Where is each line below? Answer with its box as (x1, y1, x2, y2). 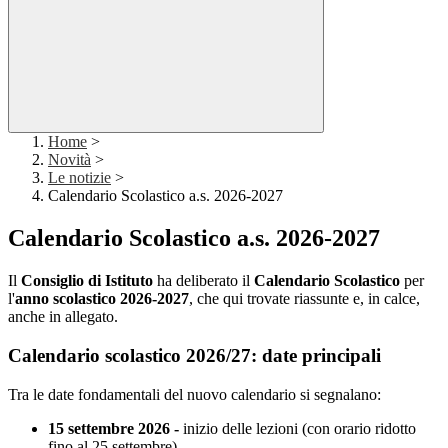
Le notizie (48, 169, 111, 187)
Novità (48, 151, 91, 169)
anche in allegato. (8, 308, 118, 326)
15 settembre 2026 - (48, 419, 183, 437)
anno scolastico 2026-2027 (15, 290, 189, 308)
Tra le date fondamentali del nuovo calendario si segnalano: (8, 385, 381, 403)
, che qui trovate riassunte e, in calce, (189, 290, 420, 308)
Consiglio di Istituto (21, 272, 153, 290)
